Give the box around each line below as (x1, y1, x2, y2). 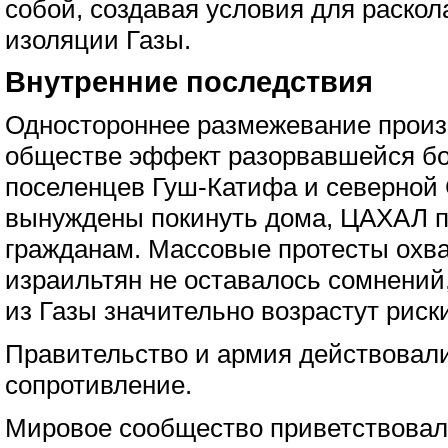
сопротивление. (5, 371, 192, 399)
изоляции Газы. (5, 26, 191, 54)
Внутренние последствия (5, 66, 373, 98)
